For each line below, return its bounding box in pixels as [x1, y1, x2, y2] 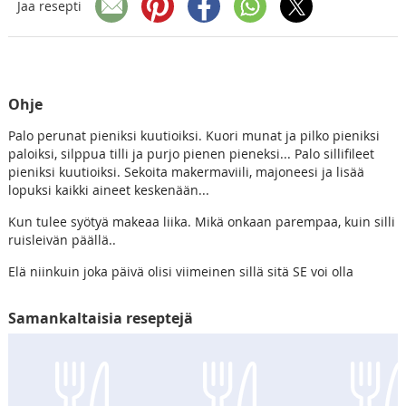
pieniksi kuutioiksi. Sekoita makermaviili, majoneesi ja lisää [7, 162, 364, 180]
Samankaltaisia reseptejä [7, 307, 193, 328]
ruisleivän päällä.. [7, 230, 116, 248]
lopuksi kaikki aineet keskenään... [7, 180, 209, 198]
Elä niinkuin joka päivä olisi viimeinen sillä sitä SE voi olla [7, 262, 353, 280]
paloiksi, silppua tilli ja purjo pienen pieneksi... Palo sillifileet [7, 144, 374, 162]
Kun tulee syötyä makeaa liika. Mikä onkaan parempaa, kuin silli [7, 212, 395, 230]
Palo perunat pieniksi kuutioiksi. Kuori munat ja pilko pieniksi [7, 126, 380, 144]
